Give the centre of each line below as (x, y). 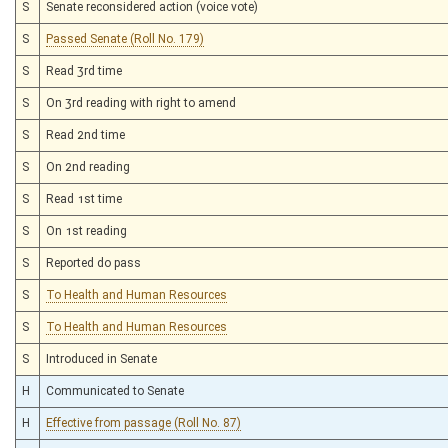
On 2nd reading (88, 166)
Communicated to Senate (115, 390)
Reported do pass (93, 262)
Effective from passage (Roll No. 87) (143, 422)
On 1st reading (86, 230)
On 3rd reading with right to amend (141, 102)
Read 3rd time (84, 70)
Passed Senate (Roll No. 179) (125, 38)
